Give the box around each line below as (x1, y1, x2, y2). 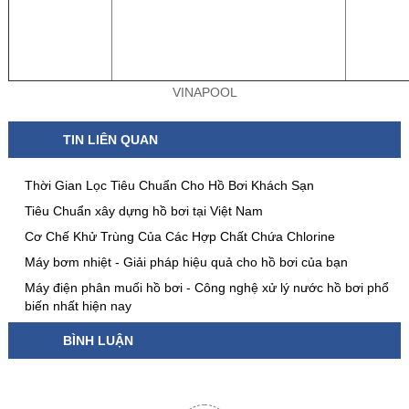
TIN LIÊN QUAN (62, 132, 158, 148)
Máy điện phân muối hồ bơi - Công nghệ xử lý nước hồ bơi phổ (24, 280, 389, 296)
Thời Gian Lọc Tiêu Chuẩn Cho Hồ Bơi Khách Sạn (24, 178, 314, 194)
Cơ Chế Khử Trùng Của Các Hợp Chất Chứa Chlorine (24, 229, 335, 245)
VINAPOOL (168, 85, 241, 100)
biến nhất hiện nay (24, 299, 131, 314)
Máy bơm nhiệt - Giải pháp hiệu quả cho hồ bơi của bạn (24, 255, 348, 270)
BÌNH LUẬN (62, 333, 133, 349)
